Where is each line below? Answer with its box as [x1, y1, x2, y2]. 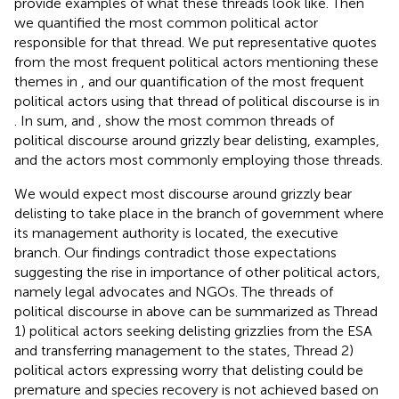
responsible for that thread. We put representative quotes [14, 33, 377, 51]
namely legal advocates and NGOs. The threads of [14, 282, 333, 300]
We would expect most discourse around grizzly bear [14, 184, 352, 202]
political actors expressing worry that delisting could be [14, 361, 363, 379]
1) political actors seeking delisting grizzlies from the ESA [14, 322, 372, 339]
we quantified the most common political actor [14, 13, 318, 31]
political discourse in [14, 302, 146, 320]
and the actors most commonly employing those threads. [14, 151, 383, 168]
